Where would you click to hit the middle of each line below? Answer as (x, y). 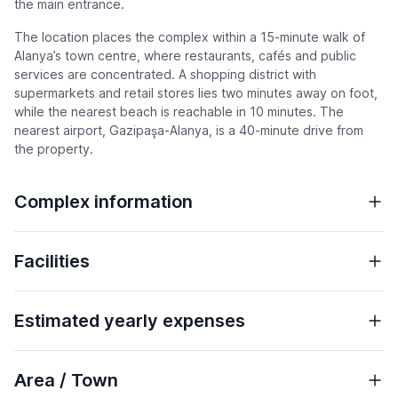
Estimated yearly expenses (130, 321)
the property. (54, 149)
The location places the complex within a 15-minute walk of (190, 37)
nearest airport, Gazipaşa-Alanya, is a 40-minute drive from (189, 131)
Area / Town (66, 381)
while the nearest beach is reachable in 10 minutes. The (179, 112)
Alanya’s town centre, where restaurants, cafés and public (185, 56)
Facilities (52, 262)
